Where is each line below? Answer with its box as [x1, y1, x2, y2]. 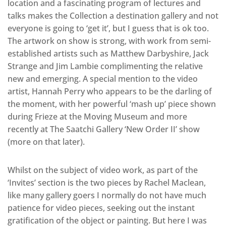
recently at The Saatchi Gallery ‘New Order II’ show [8, 123, 200, 135]
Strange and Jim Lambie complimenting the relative [8, 60, 203, 72]
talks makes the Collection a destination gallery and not [8, 10, 218, 21]
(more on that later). [8, 136, 85, 147]
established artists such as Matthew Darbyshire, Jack [8, 47, 209, 59]
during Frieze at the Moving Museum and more [8, 110, 187, 122]
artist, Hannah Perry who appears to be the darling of [8, 85, 212, 97]
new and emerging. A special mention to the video [8, 73, 198, 84]
